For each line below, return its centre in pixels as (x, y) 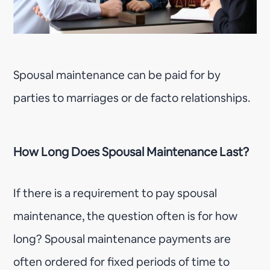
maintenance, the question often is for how (126, 216)
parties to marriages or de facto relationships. (132, 98)
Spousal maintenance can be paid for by (117, 75)
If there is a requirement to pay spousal (115, 193)
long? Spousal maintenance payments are (122, 239)
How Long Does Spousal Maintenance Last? (131, 152)
